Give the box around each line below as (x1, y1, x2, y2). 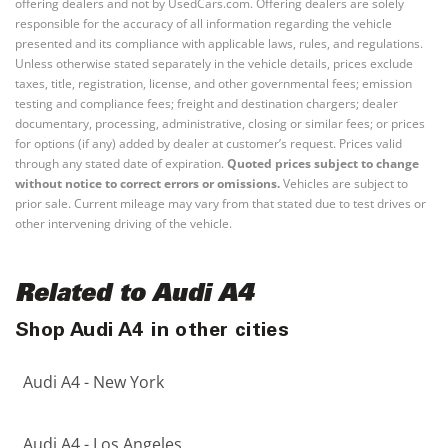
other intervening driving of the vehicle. (15, 215, 232, 232)
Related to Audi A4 (15, 284, 254, 308)
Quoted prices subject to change (227, 155, 419, 172)
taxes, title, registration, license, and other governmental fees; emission (15, 75, 412, 92)
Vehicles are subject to (280, 175, 408, 192)
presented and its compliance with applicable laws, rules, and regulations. (15, 35, 423, 52)
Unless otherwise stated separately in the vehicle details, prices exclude (15, 55, 413, 72)
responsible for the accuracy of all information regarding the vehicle (15, 15, 392, 32)
